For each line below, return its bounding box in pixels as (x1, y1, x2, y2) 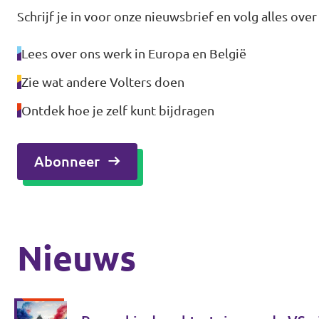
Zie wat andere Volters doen (21, 74, 184, 89)
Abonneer (34, 152, 100, 169)
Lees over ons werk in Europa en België (21, 46, 246, 61)
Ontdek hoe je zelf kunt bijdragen (21, 103, 214, 117)
